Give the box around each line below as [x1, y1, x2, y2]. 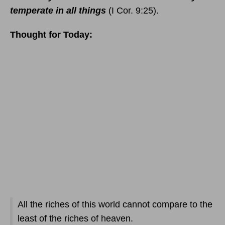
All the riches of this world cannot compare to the [18, 199, 212, 209]
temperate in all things [10, 6, 106, 16]
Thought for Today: [10, 30, 92, 40]
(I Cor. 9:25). [106, 6, 159, 16]
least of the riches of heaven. [18, 213, 133, 223]
